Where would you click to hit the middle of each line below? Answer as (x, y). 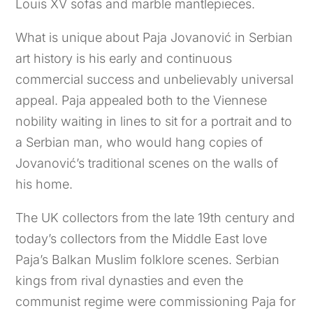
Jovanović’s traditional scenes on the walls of (147, 163)
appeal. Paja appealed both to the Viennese (141, 101)
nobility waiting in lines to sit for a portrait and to (154, 122)
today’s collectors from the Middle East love (141, 239)
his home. (44, 184)
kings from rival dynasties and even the (130, 281)
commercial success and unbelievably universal (155, 80)
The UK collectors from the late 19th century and (155, 218)
